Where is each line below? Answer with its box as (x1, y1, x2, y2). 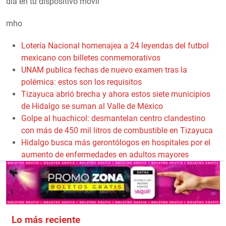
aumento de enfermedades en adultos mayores (21, 150, 189, 160)
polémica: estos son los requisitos (21, 77, 142, 87)
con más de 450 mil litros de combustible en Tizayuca (21, 126, 213, 136)
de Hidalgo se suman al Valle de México (21, 101, 163, 111)
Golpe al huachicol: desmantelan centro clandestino (21, 114, 205, 124)
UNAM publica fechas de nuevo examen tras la (21, 65, 187, 75)
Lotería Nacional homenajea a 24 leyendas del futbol (21, 41, 209, 51)
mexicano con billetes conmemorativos (21, 53, 160, 63)
